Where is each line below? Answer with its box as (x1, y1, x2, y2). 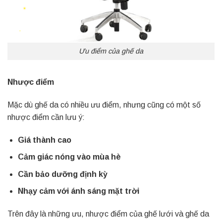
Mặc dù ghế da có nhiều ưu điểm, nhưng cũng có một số (7, 100, 201, 109)
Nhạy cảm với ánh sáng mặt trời (17, 187, 139, 196)
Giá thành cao (17, 135, 71, 144)
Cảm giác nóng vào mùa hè (17, 153, 121, 162)
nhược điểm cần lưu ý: (7, 112, 85, 121)
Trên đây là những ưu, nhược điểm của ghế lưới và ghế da (7, 210, 209, 219)
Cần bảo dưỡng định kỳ (17, 169, 108, 178)
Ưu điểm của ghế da (79, 47, 143, 55)
